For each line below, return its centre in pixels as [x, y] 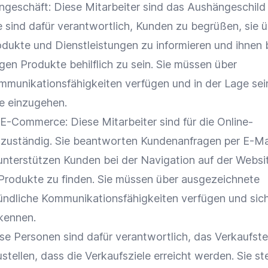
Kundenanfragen [181, 141]
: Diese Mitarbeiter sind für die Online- [159, 122]
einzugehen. [36, 103]
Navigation [168, 160]
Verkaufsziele [118, 256]
